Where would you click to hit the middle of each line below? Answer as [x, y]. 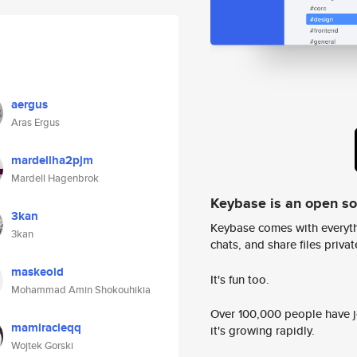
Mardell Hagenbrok [55, 178]
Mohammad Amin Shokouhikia [81, 290]
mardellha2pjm [52, 160]
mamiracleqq [46, 328]
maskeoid [37, 272]
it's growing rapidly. [263, 331]
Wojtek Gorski [42, 345]
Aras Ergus [35, 122]
